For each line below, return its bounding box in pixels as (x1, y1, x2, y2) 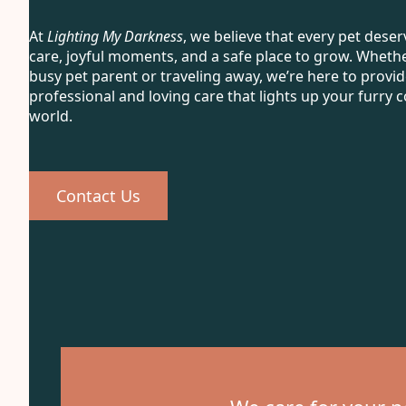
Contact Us (56, 185, 140, 207)
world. (29, 106, 72, 126)
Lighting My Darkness (47, 26, 183, 46)
